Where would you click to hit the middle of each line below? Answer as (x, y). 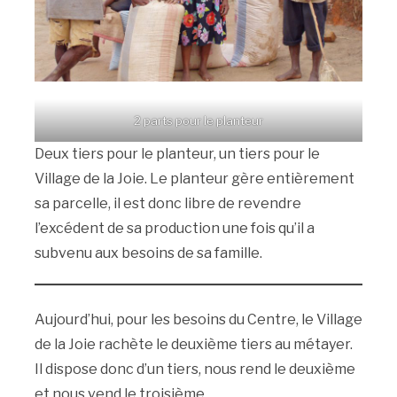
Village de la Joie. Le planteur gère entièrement (194, 178)
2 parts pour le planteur (198, 120)
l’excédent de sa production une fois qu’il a (174, 228)
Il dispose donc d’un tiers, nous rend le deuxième (195, 369)
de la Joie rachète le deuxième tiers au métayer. (193, 344)
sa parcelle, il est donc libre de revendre (167, 203)
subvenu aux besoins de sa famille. (148, 253)
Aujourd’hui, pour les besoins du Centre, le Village (198, 319)
